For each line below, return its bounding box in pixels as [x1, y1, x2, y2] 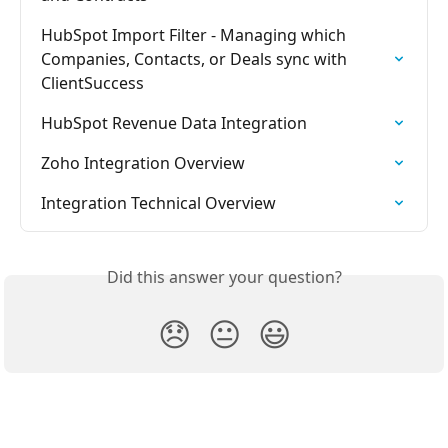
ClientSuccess [41, 72, 144, 95]
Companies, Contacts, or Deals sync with [41, 48, 351, 71]
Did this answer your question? [106, 266, 342, 289]
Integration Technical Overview [41, 192, 276, 215]
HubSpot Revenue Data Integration [41, 112, 307, 135]
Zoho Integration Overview [41, 152, 245, 175]
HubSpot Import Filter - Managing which [41, 24, 350, 47]
